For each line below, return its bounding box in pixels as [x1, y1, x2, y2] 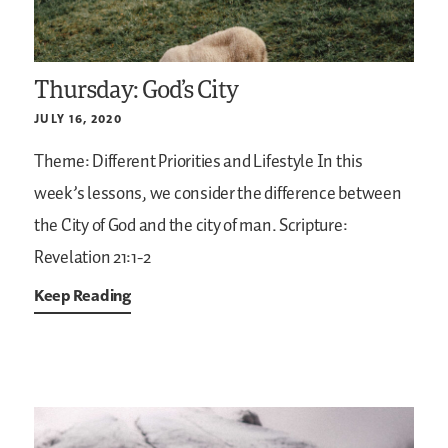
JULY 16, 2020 [34, 111, 122, 127]
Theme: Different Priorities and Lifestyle [34, 148, 314, 177]
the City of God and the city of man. [34, 212, 277, 241]
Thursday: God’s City [34, 72, 239, 106]
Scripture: [276, 212, 348, 241]
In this [313, 148, 363, 177]
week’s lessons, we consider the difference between [34, 180, 402, 209]
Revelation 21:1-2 [34, 244, 151, 273]
